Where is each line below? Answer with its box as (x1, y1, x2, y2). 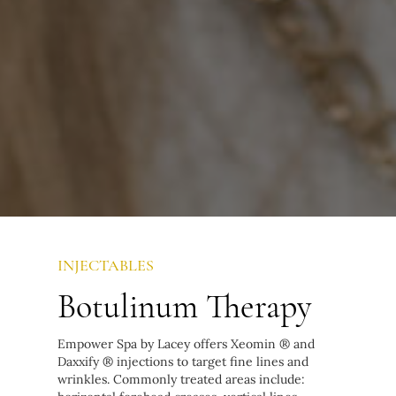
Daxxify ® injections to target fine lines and (57, 353, 308, 369)
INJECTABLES (57, 255, 154, 275)
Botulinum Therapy (57, 286, 312, 327)
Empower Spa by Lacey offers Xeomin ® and (57, 335, 315, 352)
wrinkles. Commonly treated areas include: (57, 370, 305, 387)
